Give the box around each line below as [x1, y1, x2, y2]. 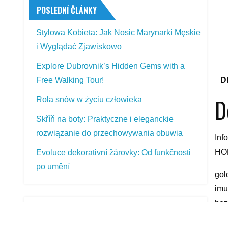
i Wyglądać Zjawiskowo [36, 42, 122, 51]
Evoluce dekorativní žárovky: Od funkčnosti [36, 148, 191, 157]
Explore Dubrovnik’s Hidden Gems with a [36, 61, 185, 70]
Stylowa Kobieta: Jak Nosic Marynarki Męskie [36, 27, 201, 37]
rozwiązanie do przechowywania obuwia [36, 128, 183, 137]
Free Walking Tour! [36, 75, 104, 84]
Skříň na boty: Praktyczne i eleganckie [36, 114, 174, 123]
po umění [36, 162, 70, 171]
